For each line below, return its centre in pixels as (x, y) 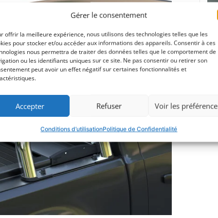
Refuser (109, 106)
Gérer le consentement (109, 15)
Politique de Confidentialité (140, 129)
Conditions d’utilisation (72, 129)
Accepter (30, 106)
